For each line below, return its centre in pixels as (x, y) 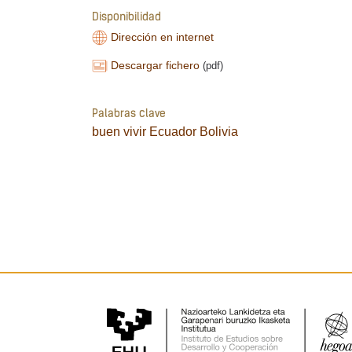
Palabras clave (129, 114)
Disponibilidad (126, 18)
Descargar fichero (156, 66)
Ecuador (173, 131)
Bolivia (219, 131)
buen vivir (119, 131)
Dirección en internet (163, 37)
